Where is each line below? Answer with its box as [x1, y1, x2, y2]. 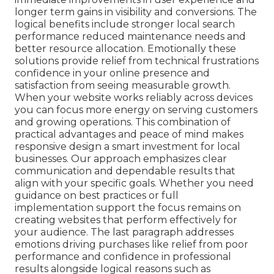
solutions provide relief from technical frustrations [15, 55, 259, 67]
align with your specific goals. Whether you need [15, 177, 254, 190]
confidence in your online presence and [15, 67, 210, 80]
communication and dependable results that [15, 165, 235, 177]
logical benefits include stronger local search [15, 18, 235, 31]
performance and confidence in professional [15, 251, 231, 263]
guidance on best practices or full [15, 190, 179, 202]
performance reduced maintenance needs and [15, 31, 246, 43]
